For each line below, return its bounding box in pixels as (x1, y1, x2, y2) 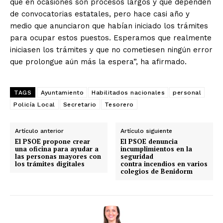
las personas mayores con (15, 152, 101, 161)
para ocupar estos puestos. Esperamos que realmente (10, 33, 212, 43)
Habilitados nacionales (92, 89, 165, 97)
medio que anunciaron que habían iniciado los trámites (10, 21, 208, 31)
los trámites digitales (15, 159, 85, 169)
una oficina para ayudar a (15, 144, 99, 154)
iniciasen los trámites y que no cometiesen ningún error (10, 45, 213, 55)
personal (173, 89, 201, 97)
